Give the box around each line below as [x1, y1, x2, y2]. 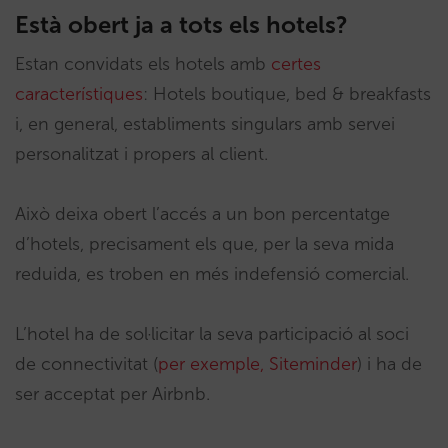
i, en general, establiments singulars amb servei [15, 113, 395, 136]
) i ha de [357, 353, 422, 376]
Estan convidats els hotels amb [15, 53, 271, 76]
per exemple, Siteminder [158, 353, 357, 376]
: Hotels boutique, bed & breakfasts [143, 83, 431, 106]
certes [271, 53, 321, 76]
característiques [15, 83, 143, 106]
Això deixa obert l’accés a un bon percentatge [15, 203, 390, 226]
